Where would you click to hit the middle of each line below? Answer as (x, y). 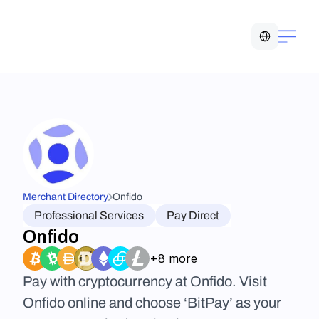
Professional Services (89, 215)
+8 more (173, 258)
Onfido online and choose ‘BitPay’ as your (152, 303)
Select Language (284, 27)
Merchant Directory (66, 197)
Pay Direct (193, 215)
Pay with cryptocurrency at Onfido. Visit (145, 281)
